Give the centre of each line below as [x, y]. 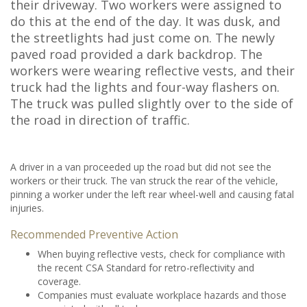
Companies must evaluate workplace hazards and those [162, 295]
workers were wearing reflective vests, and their [152, 71]
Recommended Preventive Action [94, 234]
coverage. [59, 281]
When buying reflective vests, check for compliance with [161, 254]
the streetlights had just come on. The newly [143, 38]
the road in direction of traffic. [100, 120]
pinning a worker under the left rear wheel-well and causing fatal [152, 194]
